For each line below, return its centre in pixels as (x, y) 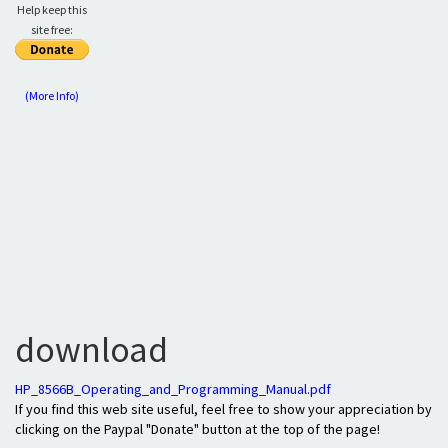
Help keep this (52, 9)
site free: (52, 29)
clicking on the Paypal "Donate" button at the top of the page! (197, 429)
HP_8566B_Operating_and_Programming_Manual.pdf (173, 389)
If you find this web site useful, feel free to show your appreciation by (223, 409)
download (91, 349)
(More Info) (52, 95)
